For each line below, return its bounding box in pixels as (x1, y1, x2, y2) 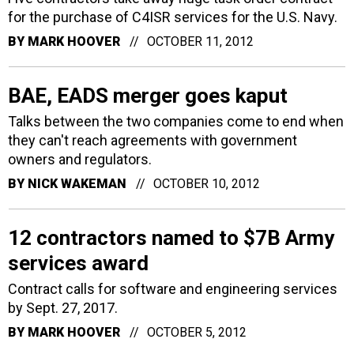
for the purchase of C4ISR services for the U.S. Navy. (8, 9, 337, 25)
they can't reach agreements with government (8, 132, 297, 149)
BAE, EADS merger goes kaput (8, 84, 288, 107)
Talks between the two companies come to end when (8, 113, 344, 130)
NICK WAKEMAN (28, 176, 126, 191)
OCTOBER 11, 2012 (147, 34, 254, 49)
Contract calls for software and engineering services (8, 281, 337, 297)
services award (8, 251, 149, 275)
